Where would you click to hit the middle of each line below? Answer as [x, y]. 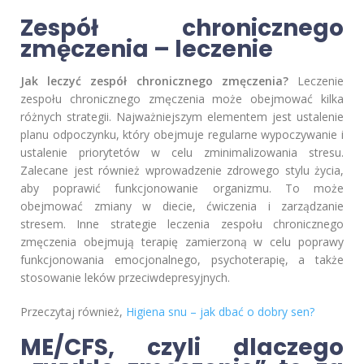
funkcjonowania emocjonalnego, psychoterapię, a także [182, 260]
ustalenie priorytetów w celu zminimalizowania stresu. [182, 153]
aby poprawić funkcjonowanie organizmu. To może [182, 188]
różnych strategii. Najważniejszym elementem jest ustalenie [182, 117]
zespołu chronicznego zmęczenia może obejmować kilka [182, 99]
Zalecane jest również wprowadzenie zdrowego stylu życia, [182, 171]
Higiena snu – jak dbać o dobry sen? [220, 312]
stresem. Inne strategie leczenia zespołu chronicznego [182, 224]
